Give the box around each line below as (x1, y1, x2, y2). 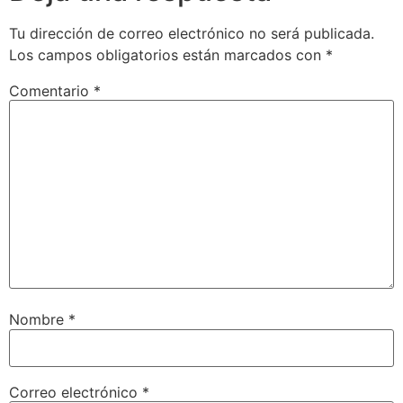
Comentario (9, 81, 94, 100)
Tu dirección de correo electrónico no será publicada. (9, 23, 374, 42)
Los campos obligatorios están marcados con (9, 45, 326, 64)
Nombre (9, 310, 68, 329)
